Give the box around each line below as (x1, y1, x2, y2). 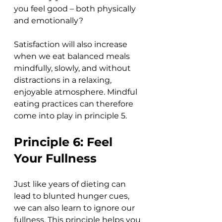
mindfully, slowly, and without (14, 63, 133, 73)
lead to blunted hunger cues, (14, 191, 131, 201)
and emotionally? (14, 16, 85, 26)
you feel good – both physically (14, 4, 138, 14)
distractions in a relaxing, (14, 75, 113, 85)
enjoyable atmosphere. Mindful (14, 87, 139, 97)
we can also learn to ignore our (14, 203, 137, 213)
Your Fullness (14, 151, 97, 166)
